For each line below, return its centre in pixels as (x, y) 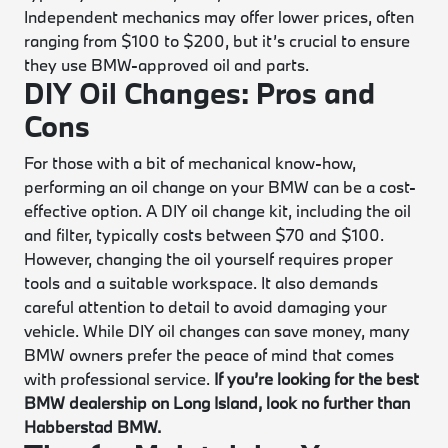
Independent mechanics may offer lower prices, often (219, 16)
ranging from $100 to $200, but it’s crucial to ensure (217, 40)
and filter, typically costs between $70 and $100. (204, 234)
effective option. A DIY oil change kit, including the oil (218, 210)
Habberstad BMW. (95, 426)
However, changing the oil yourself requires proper (209, 258)
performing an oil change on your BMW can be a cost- (220, 186)
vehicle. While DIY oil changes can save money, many (217, 330)
